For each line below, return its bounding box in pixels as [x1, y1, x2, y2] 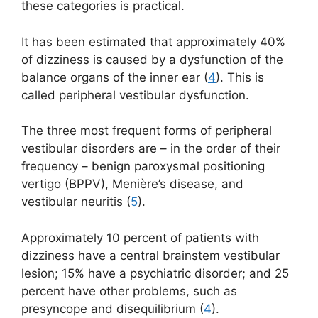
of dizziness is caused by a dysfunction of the [21, 52, 283, 67]
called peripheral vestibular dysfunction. [21, 87, 249, 102]
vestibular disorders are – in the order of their [21, 141, 280, 156]
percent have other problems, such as [21, 283, 237, 298]
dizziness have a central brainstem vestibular [21, 248, 280, 263]
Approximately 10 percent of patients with [21, 230, 259, 245]
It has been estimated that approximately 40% [21, 34, 285, 49]
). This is [216, 70, 264, 84]
